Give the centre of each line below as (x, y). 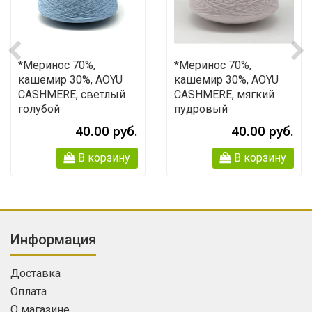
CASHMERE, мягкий (224, 94)
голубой (39, 109)
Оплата (29, 292)
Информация (53, 240)
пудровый (201, 109)
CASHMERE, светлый (72, 94)
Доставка (36, 274)
